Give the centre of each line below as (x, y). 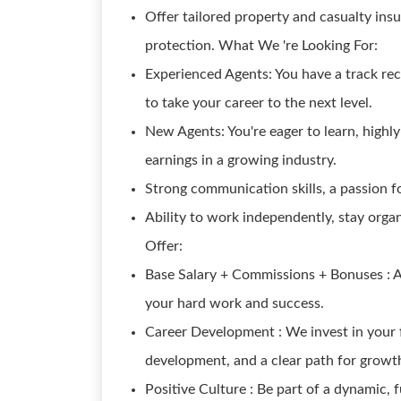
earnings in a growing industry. (241, 160)
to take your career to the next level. (259, 103)
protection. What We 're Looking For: (261, 46)
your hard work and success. (235, 303)
